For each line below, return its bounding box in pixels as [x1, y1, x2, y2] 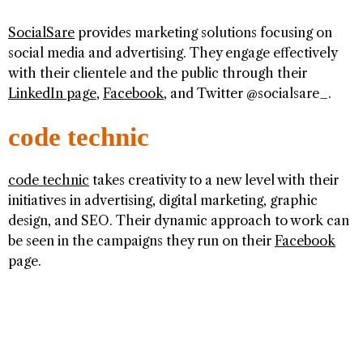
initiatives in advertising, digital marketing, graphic [8, 192, 318, 209]
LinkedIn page [8, 85, 96, 102]
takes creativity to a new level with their [89, 172, 339, 189]
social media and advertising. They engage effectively [8, 45, 337, 62]
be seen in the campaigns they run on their [8, 233, 275, 250]
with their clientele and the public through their [8, 65, 307, 82]
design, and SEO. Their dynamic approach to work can [8, 212, 349, 229]
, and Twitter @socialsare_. [164, 85, 331, 102]
